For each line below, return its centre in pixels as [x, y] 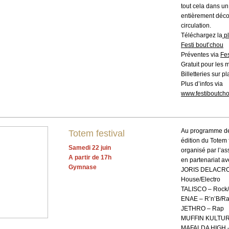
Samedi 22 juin [90, 148]
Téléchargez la [202, 35]
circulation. [196, 26]
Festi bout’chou [202, 45]
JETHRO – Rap [202, 209]
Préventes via [201, 55]
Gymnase [83, 167]
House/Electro [201, 179]
